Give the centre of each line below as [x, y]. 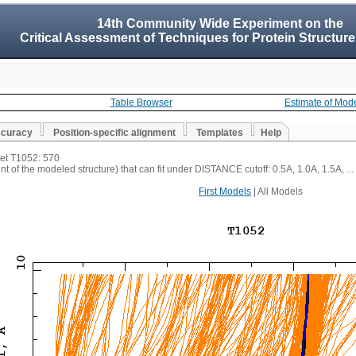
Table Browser [141, 103]
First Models [225, 192]
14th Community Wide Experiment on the [220, 23]
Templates [220, 133]
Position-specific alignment [114, 133]
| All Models [277, 192]
